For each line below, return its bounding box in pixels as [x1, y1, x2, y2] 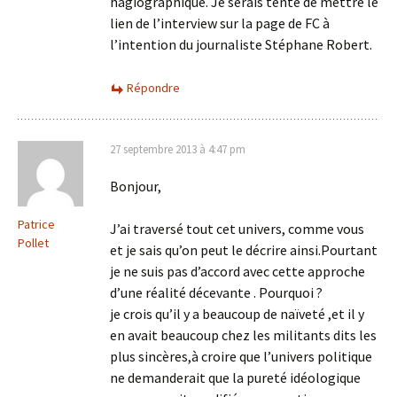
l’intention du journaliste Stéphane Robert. [110, 35, 372, 53]
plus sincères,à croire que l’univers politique [110, 347, 372, 365]
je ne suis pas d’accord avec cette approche [110, 262, 365, 280]
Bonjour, [110, 177, 161, 195]
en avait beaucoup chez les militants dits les [110, 326, 377, 344]
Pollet [18, 235, 49, 251]
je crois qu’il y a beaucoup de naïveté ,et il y [110, 305, 364, 323]
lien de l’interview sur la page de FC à [110, 14, 330, 32]
